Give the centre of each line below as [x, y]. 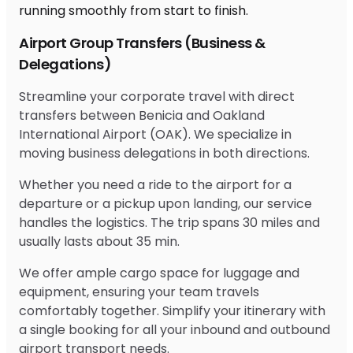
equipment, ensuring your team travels [139, 292]
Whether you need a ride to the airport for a [155, 184]
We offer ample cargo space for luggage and [159, 273]
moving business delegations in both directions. [164, 153]
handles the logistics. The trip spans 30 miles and [169, 222]
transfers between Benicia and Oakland [142, 115]
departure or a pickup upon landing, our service [165, 203]
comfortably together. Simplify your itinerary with [172, 310]
